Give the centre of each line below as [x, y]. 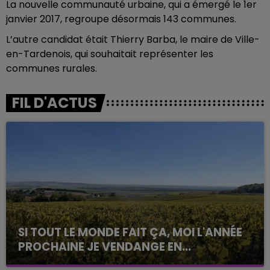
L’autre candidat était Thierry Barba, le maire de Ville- [133, 39]
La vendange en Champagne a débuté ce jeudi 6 [132, 262]
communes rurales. [52, 68]
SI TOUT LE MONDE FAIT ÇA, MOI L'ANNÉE [130, 232]
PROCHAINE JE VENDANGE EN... [105, 246]
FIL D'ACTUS [55, 103]
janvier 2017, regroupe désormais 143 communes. [121, 19]
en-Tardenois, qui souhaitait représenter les [110, 54]
